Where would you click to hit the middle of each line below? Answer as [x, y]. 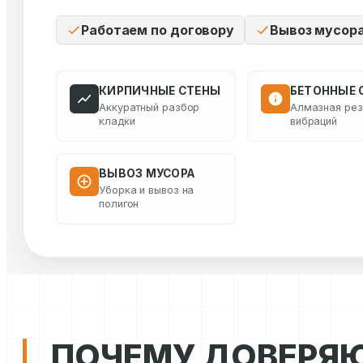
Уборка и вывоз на [147, 190]
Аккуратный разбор [149, 107]
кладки [117, 121]
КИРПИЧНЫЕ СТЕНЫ [160, 91]
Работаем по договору [158, 30]
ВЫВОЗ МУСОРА [147, 173]
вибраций [314, 121]
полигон [119, 204]
